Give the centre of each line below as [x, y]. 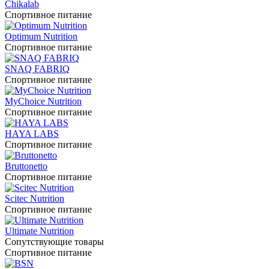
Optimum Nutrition [41, 36]
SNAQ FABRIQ [37, 69]
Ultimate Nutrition [39, 231]
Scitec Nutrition [35, 198]
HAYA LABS [32, 134]
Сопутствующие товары [54, 242]
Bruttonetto [26, 166]
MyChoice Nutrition [43, 101]
